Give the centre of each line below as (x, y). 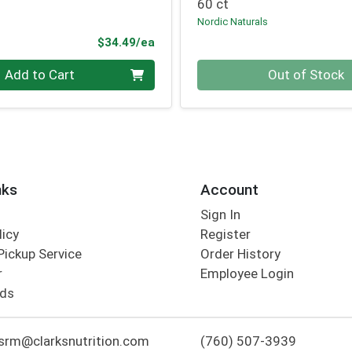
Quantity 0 (228, 68)
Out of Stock (306, 75)
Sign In (220, 215)
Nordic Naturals (233, 21)
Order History (240, 254)
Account (229, 189)
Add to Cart (39, 75)
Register (225, 235)
